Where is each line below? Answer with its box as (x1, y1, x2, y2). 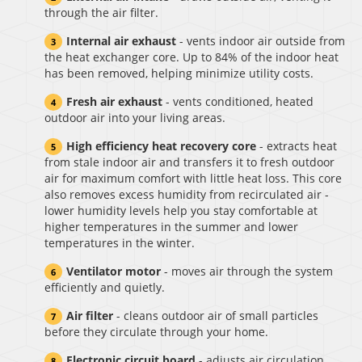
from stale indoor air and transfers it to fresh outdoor (44, 154, 335, 170)
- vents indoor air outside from (176, 32, 345, 48)
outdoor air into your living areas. (44, 109, 225, 125)
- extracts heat (256, 137, 337, 154)
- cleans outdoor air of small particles (116, 307, 318, 323)
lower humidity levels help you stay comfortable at (44, 202, 318, 218)
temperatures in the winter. (44, 234, 195, 250)
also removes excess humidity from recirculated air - (44, 186, 329, 202)
